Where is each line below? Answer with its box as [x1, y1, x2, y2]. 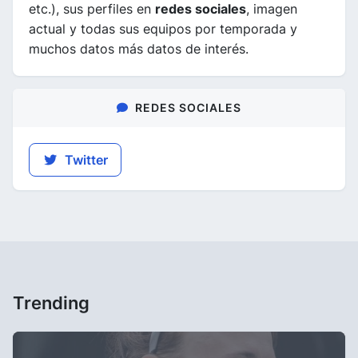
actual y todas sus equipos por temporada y [29, 21, 297, 37]
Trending [13, 292, 89, 313]
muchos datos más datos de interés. [29, 41, 249, 57]
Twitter [62, 152, 108, 168]
